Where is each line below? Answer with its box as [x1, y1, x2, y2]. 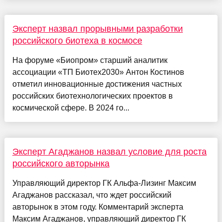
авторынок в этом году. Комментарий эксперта [12, 203, 183, 212]
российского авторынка [12, 159, 110, 169]
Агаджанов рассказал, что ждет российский [12, 191, 171, 200]
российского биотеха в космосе [12, 36, 142, 46]
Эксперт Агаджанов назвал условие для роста [12, 147, 207, 157]
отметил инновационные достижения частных [12, 80, 182, 89]
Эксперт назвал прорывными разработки [12, 24, 183, 34]
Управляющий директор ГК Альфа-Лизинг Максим [12, 179, 196, 188]
